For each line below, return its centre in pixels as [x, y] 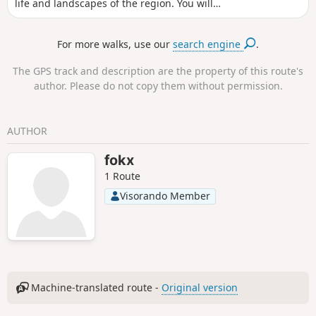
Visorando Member [165, 196]
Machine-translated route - [95, 288]
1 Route [122, 176]
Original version [200, 288]
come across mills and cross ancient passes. [119, 18]
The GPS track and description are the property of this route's [158, 71]
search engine [208, 44]
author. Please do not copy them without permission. [158, 86]
